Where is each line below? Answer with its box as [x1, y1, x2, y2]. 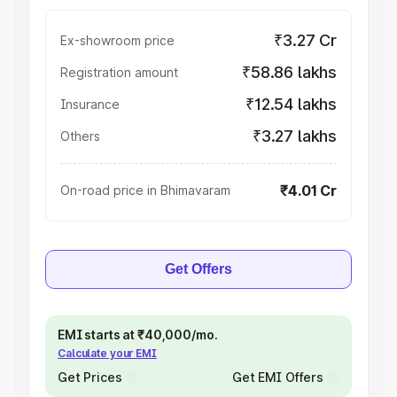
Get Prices [58, 370, 122, 385]
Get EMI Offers [231, 370, 323, 385]
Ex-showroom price [60, 33, 175, 48]
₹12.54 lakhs [245, 95, 337, 113]
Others [60, 128, 100, 144]
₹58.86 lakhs [242, 63, 337, 82]
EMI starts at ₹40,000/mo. [58, 327, 218, 342]
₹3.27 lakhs [252, 127, 337, 145]
